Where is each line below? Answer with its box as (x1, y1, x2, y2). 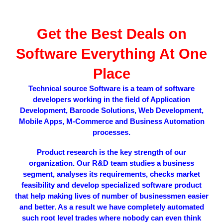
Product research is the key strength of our (37, 148, 186, 156)
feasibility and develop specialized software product (21, 181, 202, 189)
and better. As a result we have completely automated (19, 203, 204, 211)
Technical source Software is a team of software (28, 85, 195, 93)
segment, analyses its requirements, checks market (23, 170, 200, 178)
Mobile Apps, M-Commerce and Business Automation (18, 117, 205, 125)
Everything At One (81, 45, 207, 62)
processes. (93, 128, 130, 136)
